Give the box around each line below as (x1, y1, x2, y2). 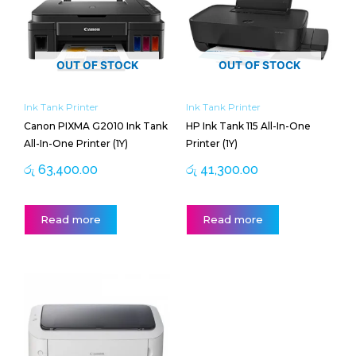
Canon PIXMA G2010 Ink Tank (24, 120, 168, 133)
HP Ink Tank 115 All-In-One (186, 120, 311, 133)
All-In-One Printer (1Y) (24, 137, 128, 150)
